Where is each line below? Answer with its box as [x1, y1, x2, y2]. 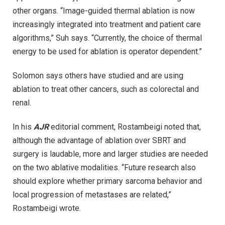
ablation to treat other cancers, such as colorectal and [13, 84, 199, 94]
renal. [13, 98, 31, 108]
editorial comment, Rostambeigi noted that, [49, 122, 201, 132]
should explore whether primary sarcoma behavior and [13, 176, 202, 186]
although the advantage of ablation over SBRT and [13, 135, 186, 145]
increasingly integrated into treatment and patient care [13, 20, 201, 30]
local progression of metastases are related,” [13, 189, 171, 199]
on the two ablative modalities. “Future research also [13, 162, 196, 172]
